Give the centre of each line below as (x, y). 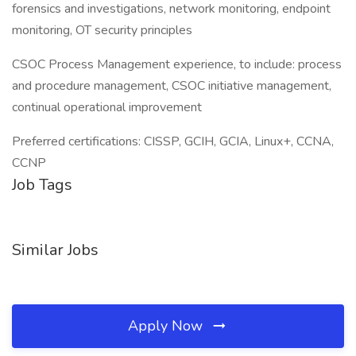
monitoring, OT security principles (102, 30)
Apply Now (167, 326)
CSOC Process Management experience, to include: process (177, 64)
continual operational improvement (107, 107)
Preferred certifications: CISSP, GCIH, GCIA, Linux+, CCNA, (173, 141)
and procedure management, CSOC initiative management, (172, 86)
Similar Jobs (55, 250)
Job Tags (42, 185)
